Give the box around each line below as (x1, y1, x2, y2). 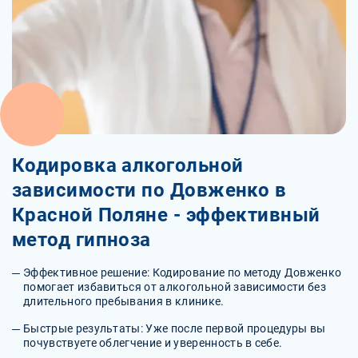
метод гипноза (12, 228, 151, 251)
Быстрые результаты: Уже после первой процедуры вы (23, 321, 326, 335)
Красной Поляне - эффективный (12, 203, 320, 226)
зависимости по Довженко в (12, 178, 287, 201)
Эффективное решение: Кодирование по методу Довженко (23, 265, 342, 279)
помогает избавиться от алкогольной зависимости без (23, 280, 327, 293)
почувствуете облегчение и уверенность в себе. (23, 336, 283, 349)
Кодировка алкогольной (12, 153, 244, 177)
